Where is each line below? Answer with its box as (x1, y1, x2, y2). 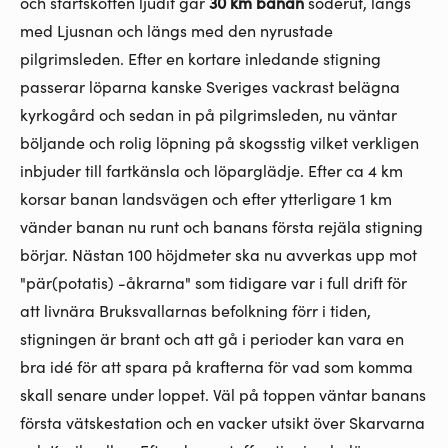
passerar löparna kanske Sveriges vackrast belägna (20, 75, 400, 98)
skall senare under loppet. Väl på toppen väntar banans (20, 383, 426, 406)
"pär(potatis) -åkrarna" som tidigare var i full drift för (20, 271, 407, 294)
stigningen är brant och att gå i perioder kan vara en (20, 327, 404, 350)
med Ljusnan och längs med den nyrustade (20, 19, 333, 42)
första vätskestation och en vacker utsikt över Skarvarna (20, 411, 425, 434)
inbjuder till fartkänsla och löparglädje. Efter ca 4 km (20, 159, 403, 182)
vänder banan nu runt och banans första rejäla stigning (20, 215, 423, 238)
